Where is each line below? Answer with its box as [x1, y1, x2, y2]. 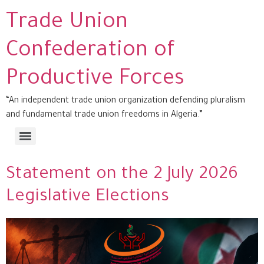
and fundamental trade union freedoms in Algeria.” [6, 111, 203, 120]
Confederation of [6, 40, 175, 64]
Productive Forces [6, 68, 184, 92]
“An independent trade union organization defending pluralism [6, 97, 245, 106]
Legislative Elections [6, 188, 169, 207]
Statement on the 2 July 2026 [6, 166, 238, 184]
